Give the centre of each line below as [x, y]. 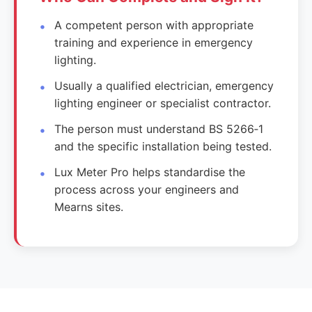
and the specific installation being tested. [163, 146]
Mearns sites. [89, 206]
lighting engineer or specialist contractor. [163, 103]
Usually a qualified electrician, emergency [164, 85]
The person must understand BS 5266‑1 [159, 128]
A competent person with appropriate [154, 25]
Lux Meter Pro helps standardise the [150, 172]
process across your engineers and [147, 189]
